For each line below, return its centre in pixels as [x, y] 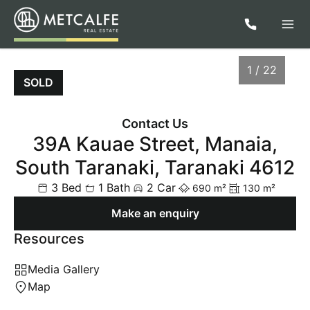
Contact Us [155, 124]
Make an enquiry [155, 213]
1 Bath [114, 188]
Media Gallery [64, 269]
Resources [49, 239]
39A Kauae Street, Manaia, [155, 144]
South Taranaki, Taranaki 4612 [155, 167]
